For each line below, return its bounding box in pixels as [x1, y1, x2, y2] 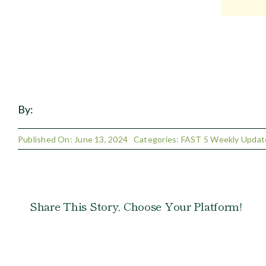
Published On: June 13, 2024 [17, 134, 128, 144]
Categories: [134, 134, 181, 144]
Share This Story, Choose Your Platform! [29, 198, 242, 214]
